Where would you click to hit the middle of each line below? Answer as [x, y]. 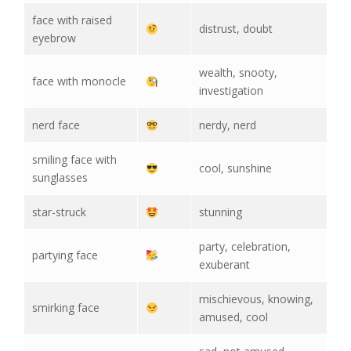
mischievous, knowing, [256, 299]
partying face [65, 255]
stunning [221, 212]
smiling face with [74, 160]
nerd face [56, 125]
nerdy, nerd [228, 125]
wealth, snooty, [238, 73]
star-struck [59, 212]
